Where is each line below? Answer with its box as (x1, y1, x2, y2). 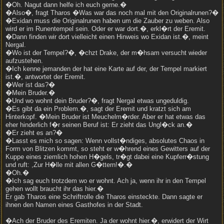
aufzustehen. (5, 57, 43, 64)
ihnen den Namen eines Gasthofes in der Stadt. (5, 201, 143, 208)
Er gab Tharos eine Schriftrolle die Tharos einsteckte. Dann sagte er (5, 193, 202, 200)
